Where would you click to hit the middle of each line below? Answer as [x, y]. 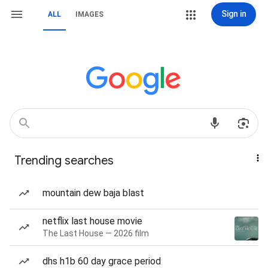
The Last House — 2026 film [96, 233]
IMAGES [89, 14]
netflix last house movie [92, 221]
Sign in [234, 14]
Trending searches [64, 161]
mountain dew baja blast [93, 193]
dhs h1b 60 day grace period [102, 261]
